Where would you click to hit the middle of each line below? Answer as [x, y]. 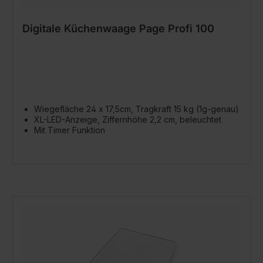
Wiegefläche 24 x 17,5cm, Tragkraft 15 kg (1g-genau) [136, 109]
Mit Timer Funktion [70, 130]
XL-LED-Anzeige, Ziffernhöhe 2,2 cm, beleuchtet [128, 119]
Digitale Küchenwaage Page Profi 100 [118, 28]
